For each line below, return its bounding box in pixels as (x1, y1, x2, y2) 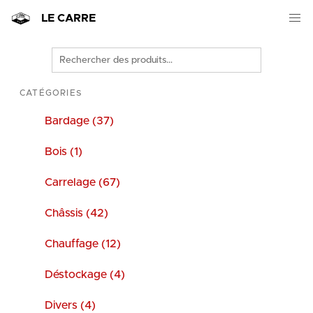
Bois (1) (45, 146, 82, 157)
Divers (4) (45, 300, 96, 311)
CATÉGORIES (20, 89, 82, 97)
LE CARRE (41, 13, 96, 24)
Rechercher (51, 50, 108, 61)
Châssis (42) (45, 208, 108, 219)
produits (51, 83, 96, 94)
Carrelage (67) (45, 177, 120, 188)
